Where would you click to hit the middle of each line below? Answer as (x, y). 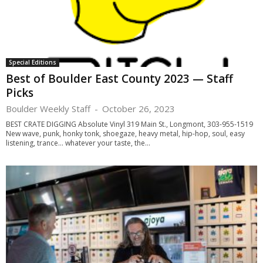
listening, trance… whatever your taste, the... (78, 143)
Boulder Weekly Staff (48, 108)
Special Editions (33, 62)
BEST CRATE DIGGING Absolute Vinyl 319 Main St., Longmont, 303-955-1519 (129, 124)
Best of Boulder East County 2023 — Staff (119, 78)
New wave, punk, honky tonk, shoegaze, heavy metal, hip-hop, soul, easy (125, 133)
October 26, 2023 (139, 108)
